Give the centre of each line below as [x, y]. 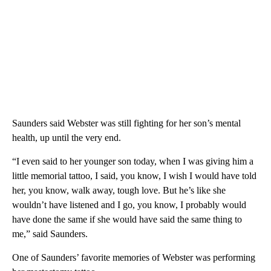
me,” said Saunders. [50, 233]
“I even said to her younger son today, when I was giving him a [133, 161]
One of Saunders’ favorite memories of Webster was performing [134, 257]
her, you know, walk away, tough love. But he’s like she [119, 190]
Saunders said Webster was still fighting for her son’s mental [126, 123]
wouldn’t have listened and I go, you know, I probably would [129, 204]
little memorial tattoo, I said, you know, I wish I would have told [134, 175]
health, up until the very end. [67, 137]
